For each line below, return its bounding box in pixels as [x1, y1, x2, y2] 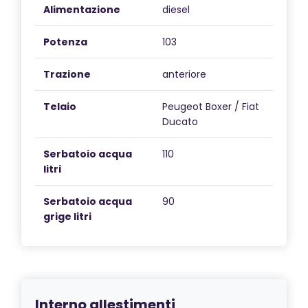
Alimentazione [43, 2, 120, 16]
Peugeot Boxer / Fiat [162, 99, 259, 113]
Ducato [162, 114, 198, 129]
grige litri [43, 209, 91, 223]
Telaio [43, 99, 76, 113]
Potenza [43, 34, 87, 49]
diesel [162, 2, 190, 16]
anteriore [162, 67, 206, 81]
